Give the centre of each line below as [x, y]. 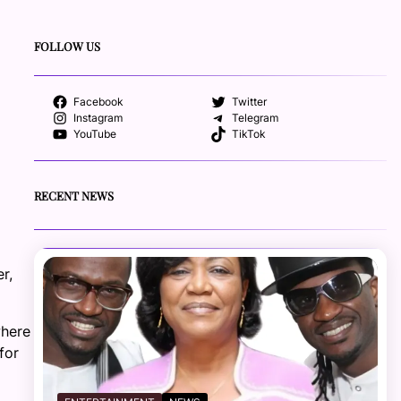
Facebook [98, 102]
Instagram [98, 119]
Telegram [256, 119]
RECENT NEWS [74, 195]
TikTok [249, 135]
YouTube [94, 135]
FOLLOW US [68, 47]
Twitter [250, 102]
